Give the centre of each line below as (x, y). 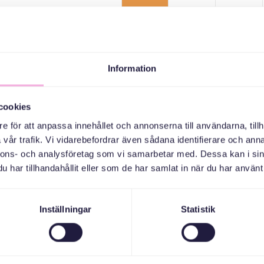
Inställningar (65, 209)
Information (132, 68)
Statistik (198, 209)
